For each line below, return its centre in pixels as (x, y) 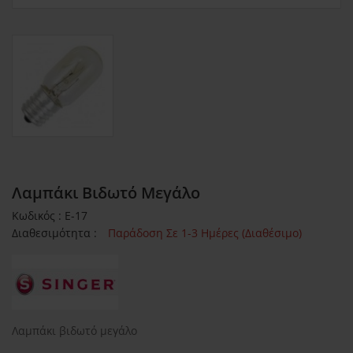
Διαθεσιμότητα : (56, 233)
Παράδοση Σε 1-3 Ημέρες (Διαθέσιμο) (205, 233)
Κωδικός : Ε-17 (50, 216)
